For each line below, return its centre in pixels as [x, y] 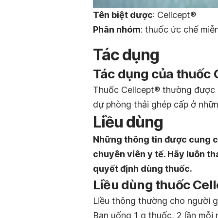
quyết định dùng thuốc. [143, 169]
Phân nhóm [117, 29]
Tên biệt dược [123, 15]
